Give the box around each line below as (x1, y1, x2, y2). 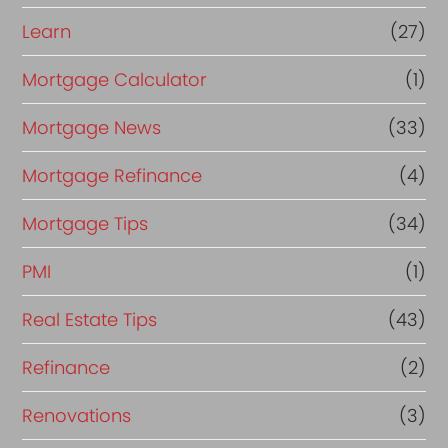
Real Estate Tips (22, 306, 158, 332)
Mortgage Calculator (22, 66, 208, 92)
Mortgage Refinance (22, 162, 203, 188)
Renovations (22, 402, 132, 428)
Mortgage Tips (22, 210, 149, 236)
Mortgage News (22, 114, 162, 140)
